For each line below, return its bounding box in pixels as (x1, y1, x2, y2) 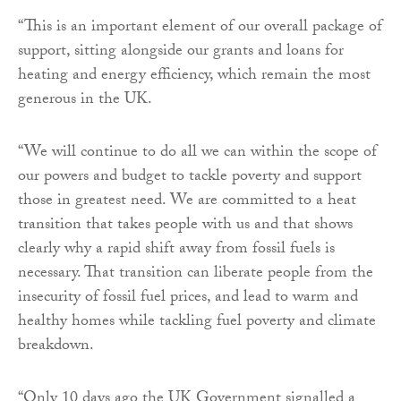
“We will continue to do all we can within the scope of (18, 139, 377, 167)
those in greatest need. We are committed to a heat (18, 187, 356, 216)
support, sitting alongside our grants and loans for (18, 38, 344, 66)
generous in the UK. (18, 86, 152, 115)
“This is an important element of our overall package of (18, 13, 382, 42)
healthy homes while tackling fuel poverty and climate (18, 308, 376, 337)
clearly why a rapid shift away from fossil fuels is (18, 235, 335, 264)
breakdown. (18, 332, 94, 361)
